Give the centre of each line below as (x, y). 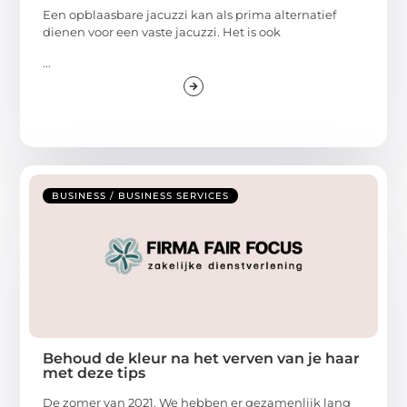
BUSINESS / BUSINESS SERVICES (141, 195)
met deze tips (94, 372)
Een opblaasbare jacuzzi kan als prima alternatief (190, 15)
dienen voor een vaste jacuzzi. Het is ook (162, 32)
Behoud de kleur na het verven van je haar (202, 358)
